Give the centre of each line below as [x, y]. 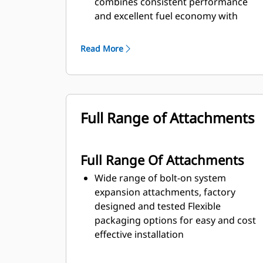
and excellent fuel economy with [166, 16]
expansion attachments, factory [165, 192]
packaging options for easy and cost [175, 220]
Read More [102, 48]
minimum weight [132, 30]
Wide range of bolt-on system [160, 178]
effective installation [139, 234]
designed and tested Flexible [158, 206]
